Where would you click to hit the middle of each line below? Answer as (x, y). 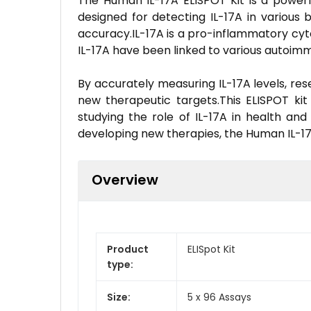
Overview (125, 179)
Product (128, 249)
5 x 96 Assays (219, 297)
